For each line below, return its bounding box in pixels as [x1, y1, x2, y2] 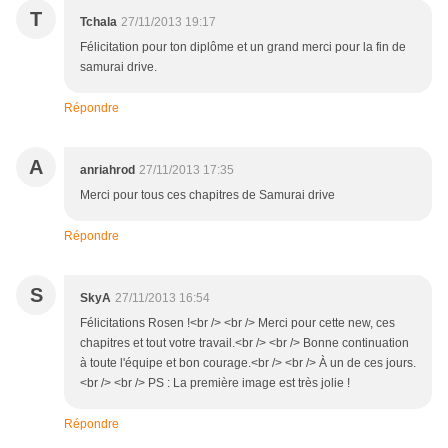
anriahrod [80, 163, 135, 178]
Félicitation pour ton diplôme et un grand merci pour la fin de [80, 40, 406, 55]
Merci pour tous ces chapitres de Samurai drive [80, 188, 335, 203]
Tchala [80, 15, 117, 30]
